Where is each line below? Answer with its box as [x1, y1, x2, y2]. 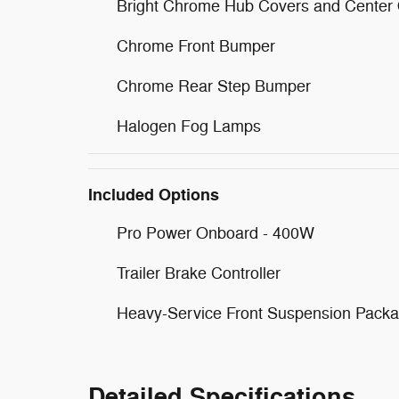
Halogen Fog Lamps [117, 117, 261, 136]
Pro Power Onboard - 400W [117, 224, 314, 243]
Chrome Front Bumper [117, 37, 275, 56]
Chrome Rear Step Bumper [117, 77, 311, 96]
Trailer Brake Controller [117, 264, 281, 283]
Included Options [88, 184, 219, 206]
